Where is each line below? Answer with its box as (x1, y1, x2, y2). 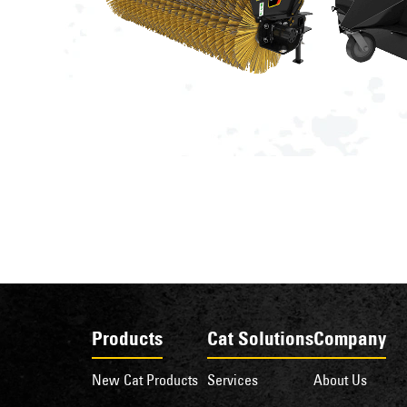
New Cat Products (91, 371, 198, 389)
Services (206, 371, 258, 389)
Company (313, 327, 386, 350)
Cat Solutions (206, 327, 313, 350)
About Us (313, 371, 367, 389)
